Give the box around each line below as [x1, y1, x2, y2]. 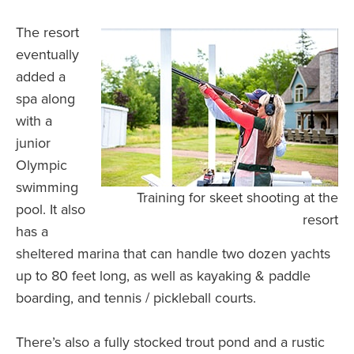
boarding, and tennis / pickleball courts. [16, 289, 256, 307]
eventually [16, 46, 79, 64]
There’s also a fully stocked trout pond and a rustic [16, 333, 325, 352]
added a [16, 68, 66, 86]
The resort [16, 24, 79, 42]
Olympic [16, 156, 67, 175]
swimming [16, 179, 78, 197]
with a [16, 112, 52, 130]
